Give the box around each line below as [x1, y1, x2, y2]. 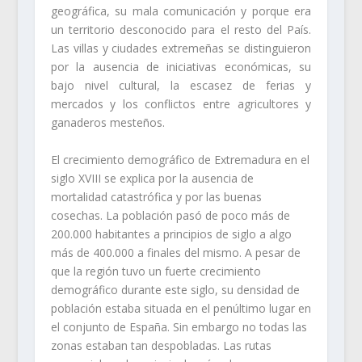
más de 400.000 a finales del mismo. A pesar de [50, 244, 301, 260]
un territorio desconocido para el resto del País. [50, 22, 312, 38]
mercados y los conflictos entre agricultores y [50, 96, 312, 112]
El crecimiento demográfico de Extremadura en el [50, 151, 309, 167]
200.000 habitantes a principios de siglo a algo [50, 225, 292, 242]
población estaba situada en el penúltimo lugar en [50, 300, 311, 316]
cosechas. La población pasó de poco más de [50, 207, 290, 223]
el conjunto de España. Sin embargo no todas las [50, 318, 307, 335]
